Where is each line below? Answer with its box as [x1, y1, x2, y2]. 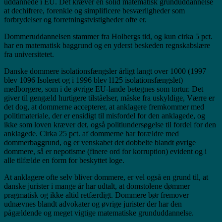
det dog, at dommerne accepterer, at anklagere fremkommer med [4, 103, 204, 111]
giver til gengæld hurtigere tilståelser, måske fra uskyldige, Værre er [4, 94, 215, 103]
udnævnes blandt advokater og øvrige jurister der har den [4, 200, 182, 209]
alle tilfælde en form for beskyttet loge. [4, 156, 124, 165]
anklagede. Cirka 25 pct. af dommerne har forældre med [4, 129, 179, 138]
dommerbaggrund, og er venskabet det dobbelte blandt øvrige [4, 138, 196, 147]
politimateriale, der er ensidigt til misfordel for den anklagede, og [4, 111, 205, 120]
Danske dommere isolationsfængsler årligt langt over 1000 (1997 [4, 67, 206, 76]
